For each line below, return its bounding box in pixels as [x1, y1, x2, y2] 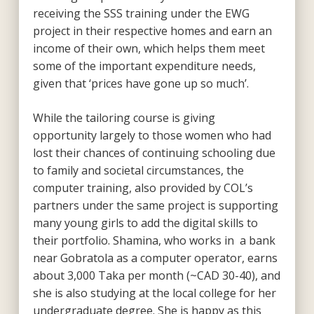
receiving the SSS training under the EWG [32, 5, 250, 21]
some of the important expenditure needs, [32, 57, 256, 74]
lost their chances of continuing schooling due [32, 144, 275, 161]
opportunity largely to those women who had [32, 127, 271, 143]
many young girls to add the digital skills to [32, 214, 258, 231]
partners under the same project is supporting [32, 197, 278, 213]
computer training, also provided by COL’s [32, 179, 253, 196]
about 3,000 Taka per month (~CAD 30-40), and [32, 267, 280, 283]
